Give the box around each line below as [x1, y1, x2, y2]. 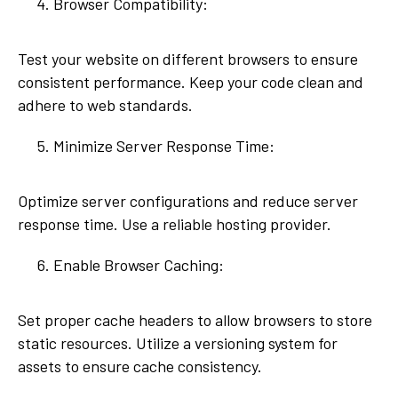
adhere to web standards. [18, 95, 193, 115]
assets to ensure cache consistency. [18, 356, 262, 377]
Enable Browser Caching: [53, 255, 235, 275]
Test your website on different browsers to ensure [18, 49, 358, 69]
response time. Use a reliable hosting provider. [18, 214, 331, 235]
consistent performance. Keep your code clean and [18, 72, 363, 92]
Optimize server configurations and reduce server [18, 191, 358, 211]
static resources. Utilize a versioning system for [18, 333, 338, 354]
